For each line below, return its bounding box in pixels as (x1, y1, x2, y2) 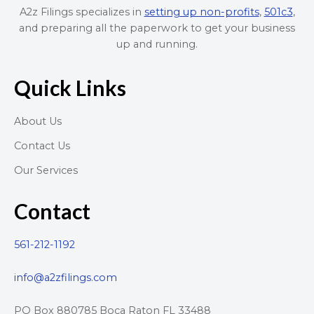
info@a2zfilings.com (14, 271, 117, 285)
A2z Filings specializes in (19, 5, 144, 18)
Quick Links (14, 75, 126, 101)
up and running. (116, 37, 198, 50)
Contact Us (14, 139, 70, 153)
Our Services (14, 164, 78, 177)
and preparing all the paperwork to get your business (19, 21, 295, 34)
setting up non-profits (144, 5, 259, 18)
